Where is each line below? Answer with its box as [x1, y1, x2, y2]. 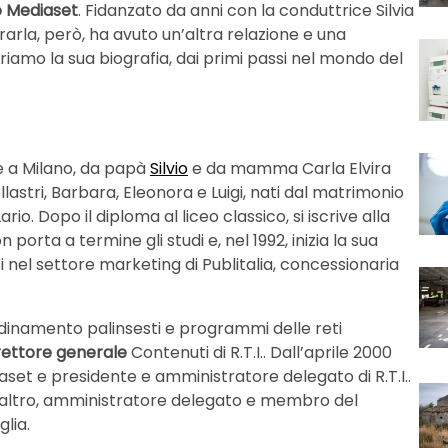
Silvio [150, 156, 188, 180]
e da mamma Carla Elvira [188, 156, 391, 180]
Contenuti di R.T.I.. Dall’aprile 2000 [131, 340, 392, 364]
